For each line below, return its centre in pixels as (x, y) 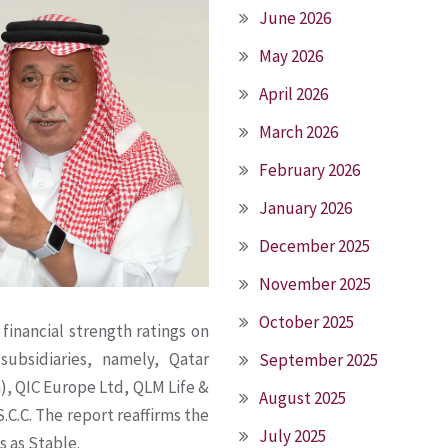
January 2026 (305, 208)
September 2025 (318, 360)
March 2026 (298, 132)
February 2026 (309, 170)
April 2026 (293, 94)
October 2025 (306, 322)
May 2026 (291, 56)
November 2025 (315, 284)
